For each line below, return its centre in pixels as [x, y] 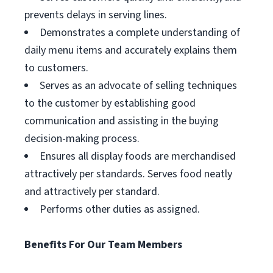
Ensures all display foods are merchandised [138, 156]
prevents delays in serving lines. [96, 15]
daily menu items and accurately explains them [131, 50]
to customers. [56, 68]
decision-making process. [82, 139]
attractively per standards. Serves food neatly [128, 174]
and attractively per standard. [92, 192]
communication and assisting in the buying [122, 121]
